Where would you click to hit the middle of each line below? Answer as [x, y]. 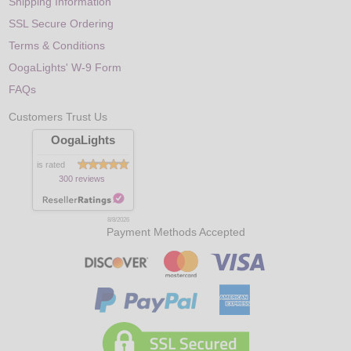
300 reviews [82, 179]
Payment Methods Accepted [175, 232]
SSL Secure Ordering [62, 23]
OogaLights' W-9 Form [65, 67]
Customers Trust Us [58, 118]
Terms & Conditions [57, 45]
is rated [51, 165]
